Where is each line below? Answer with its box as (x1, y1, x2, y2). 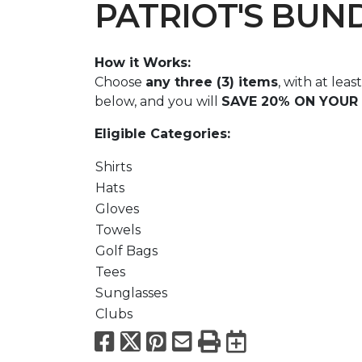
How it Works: (95, 54, 191, 70)
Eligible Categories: (95, 125, 230, 141)
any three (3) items (145, 74, 278, 90)
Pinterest (171, 326, 273, 355)
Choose (95, 74, 145, 90)
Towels (95, 221, 141, 238)
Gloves (95, 200, 139, 217)
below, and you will (95, 93, 221, 109)
